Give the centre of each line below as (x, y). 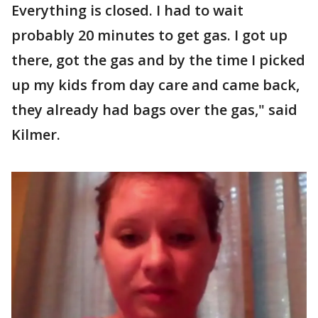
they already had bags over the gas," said (154, 109)
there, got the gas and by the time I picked (158, 60)
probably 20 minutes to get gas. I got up (149, 35)
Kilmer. (36, 134)
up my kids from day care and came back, (155, 84)
